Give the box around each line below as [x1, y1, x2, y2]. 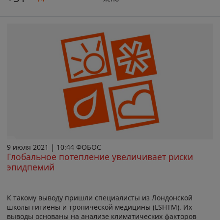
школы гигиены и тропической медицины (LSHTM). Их [7, 202, 192, 212]
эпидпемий [7, 161, 55, 173]
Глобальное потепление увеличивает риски [7, 150, 193, 163]
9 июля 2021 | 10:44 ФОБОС [7, 142, 101, 152]
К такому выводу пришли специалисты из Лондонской [7, 192, 192, 202]
